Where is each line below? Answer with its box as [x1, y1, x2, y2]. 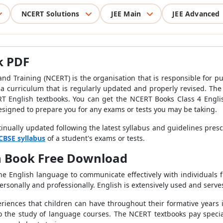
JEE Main [111, 8, 141, 18]
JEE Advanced [172, 8, 220, 18]
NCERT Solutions [21, 8, 80, 18]
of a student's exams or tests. [45, 133, 145, 143]
